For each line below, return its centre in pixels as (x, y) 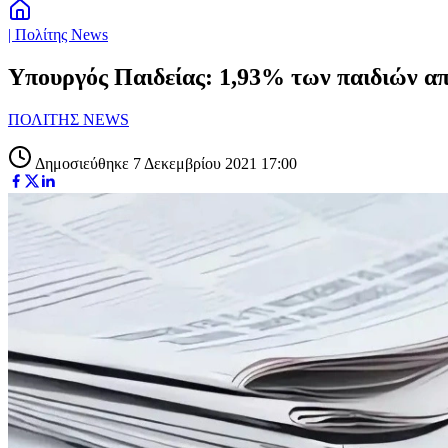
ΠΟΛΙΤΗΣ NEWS (68, 119)
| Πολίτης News (58, 34)
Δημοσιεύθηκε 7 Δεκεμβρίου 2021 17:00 (164, 163)
